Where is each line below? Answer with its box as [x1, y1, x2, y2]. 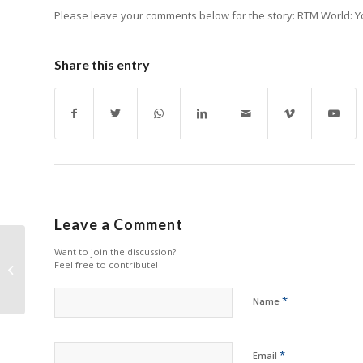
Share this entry [54, 56, 150, 72]
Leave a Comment [54, 215, 183, 233]
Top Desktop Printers [28, 253, 132, 268]
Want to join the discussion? [54, 245, 176, 258]
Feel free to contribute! [54, 258, 158, 271]
